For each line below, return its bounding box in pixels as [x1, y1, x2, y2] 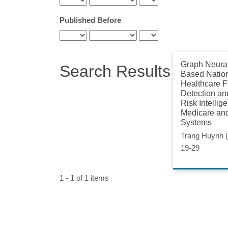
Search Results [60, 62, 170, 81]
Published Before [60, 16, 121, 25]
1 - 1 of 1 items [60, 174, 109, 183]
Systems [181, 118, 212, 127]
